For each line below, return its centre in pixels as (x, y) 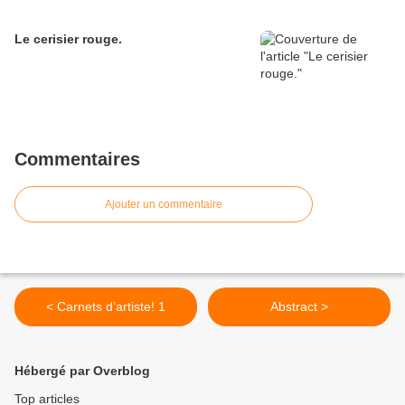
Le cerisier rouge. (68, 39)
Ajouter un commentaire (164, 205)
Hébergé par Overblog (82, 371)
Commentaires (77, 160)
